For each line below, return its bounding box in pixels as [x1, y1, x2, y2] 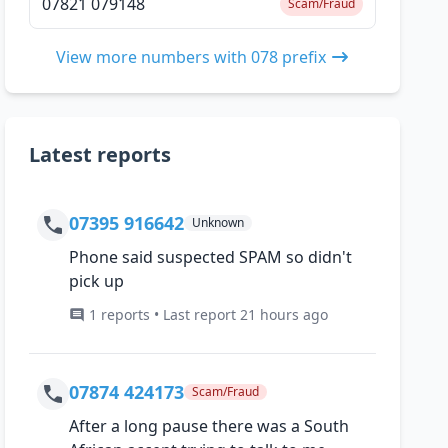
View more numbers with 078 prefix [55, 46, 326, 69]
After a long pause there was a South [69, 415, 350, 438]
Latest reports [29, 141, 172, 169]
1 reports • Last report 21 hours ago [89, 305, 329, 325]
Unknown [192, 214, 245, 232]
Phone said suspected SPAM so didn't [69, 246, 353, 269]
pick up [69, 270, 125, 293]
